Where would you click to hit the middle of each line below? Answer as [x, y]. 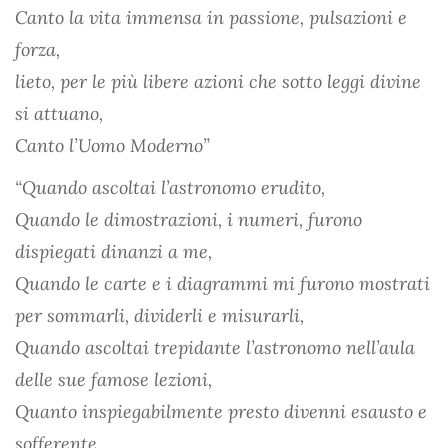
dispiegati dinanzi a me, [113, 251]
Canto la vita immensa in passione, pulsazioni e [211, 17]
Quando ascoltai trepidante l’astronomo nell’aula [215, 347]
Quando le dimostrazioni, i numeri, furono [188, 219]
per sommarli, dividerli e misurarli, [159, 315]
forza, [37, 49]
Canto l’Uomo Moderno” [112, 145]
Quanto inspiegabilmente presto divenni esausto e [221, 411]
